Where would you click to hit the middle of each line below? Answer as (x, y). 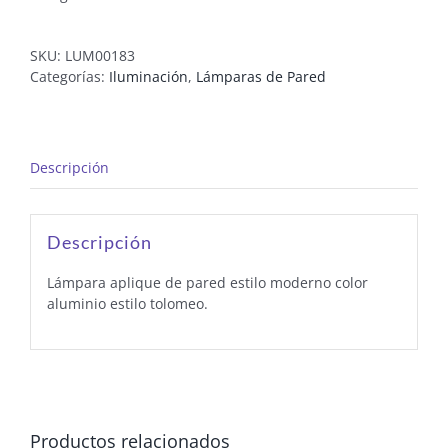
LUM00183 (100, 56)
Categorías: (69, 77)
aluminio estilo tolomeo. (127, 303)
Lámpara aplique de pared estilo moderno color (207, 282)
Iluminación (148, 77)
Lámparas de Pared (261, 77)
